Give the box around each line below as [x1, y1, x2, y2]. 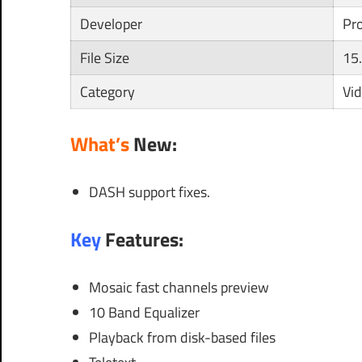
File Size [79, 46, 129, 69]
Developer [79, 12, 142, 35]
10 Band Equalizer [88, 301, 200, 323]
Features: [105, 224, 183, 254]
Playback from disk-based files [88, 326, 276, 348]
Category [79, 80, 135, 103]
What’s [70, 128, 133, 158]
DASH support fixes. [88, 180, 210, 203]
